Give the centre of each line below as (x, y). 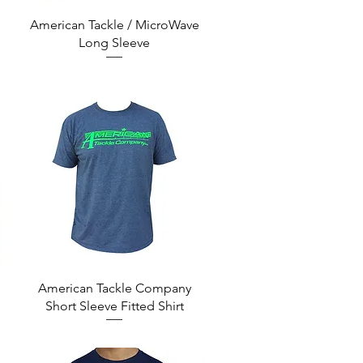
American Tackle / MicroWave (114, 25)
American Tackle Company (114, 288)
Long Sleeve (115, 43)
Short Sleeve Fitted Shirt (114, 305)
